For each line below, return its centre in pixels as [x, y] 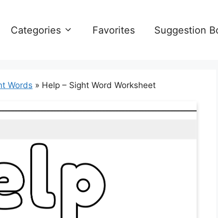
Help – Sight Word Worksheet [99, 85]
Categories [36, 30]
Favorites [114, 30]
